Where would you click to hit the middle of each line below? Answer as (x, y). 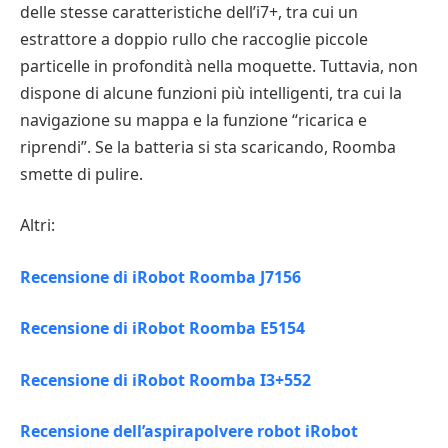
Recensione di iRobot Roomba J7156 (160, 276)
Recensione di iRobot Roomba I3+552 (165, 379)
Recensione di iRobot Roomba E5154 (162, 328)
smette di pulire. (81, 173)
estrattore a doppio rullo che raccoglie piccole (194, 38)
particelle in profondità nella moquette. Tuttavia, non (219, 65)
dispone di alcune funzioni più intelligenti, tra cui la (211, 92)
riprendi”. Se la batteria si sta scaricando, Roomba (208, 146)
